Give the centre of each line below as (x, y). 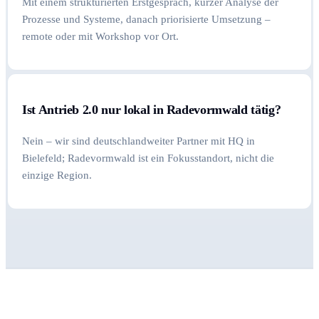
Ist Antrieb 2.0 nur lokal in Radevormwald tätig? (152, 110)
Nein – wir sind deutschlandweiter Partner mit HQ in (138, 141)
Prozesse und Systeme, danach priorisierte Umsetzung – (146, 19)
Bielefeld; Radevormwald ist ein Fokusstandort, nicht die (148, 158)
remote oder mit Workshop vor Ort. (100, 36)
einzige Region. (57, 175)
